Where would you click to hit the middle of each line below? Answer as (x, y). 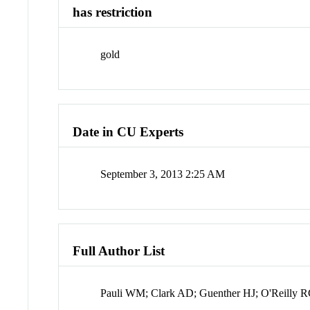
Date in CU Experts (128, 131)
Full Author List (119, 251)
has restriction (113, 12)
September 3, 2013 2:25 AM (163, 174)
